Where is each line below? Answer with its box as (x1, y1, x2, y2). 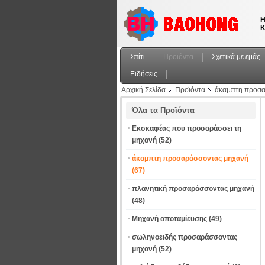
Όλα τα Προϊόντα (132, 106, 195, 115)
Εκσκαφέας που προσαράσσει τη (132, 124, 241, 132)
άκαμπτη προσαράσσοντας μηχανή (132, 154, 248, 163)
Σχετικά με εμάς (212, 53, 260, 61)
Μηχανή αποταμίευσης (132, 215, 207, 223)
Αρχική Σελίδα (121, 86, 166, 94)
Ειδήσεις (130, 70, 157, 78)
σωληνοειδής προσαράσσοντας (132, 233, 237, 241)
